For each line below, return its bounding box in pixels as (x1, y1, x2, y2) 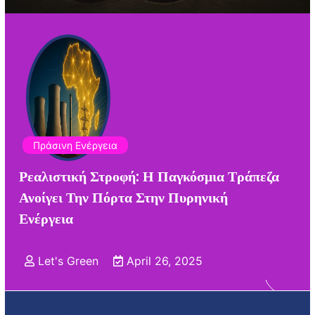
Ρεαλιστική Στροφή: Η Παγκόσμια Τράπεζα (18, 166, 279, 186)
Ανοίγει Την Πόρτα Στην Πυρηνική (18, 187, 228, 207)
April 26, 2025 (126, 253, 202, 268)
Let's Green (37, 253, 98, 268)
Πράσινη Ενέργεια (32, 139, 117, 152)
